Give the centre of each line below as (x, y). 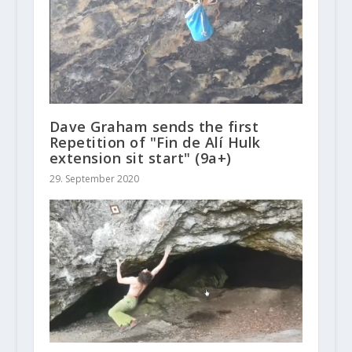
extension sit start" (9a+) (140, 158)
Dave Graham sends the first (154, 127)
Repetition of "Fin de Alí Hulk (155, 143)
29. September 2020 (94, 179)
